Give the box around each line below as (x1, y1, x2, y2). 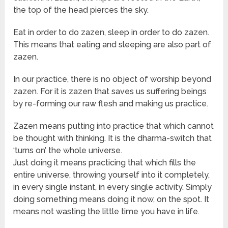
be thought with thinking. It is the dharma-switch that (13, 133, 212, 144)
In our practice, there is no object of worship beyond (13, 74, 212, 84)
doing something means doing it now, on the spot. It (13, 194, 210, 205)
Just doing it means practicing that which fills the (13, 158, 196, 168)
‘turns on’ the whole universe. (13, 146, 123, 156)
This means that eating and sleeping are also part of (13, 40, 212, 50)
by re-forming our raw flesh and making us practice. (13, 99, 209, 109)
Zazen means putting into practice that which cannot (13, 121, 214, 131)
